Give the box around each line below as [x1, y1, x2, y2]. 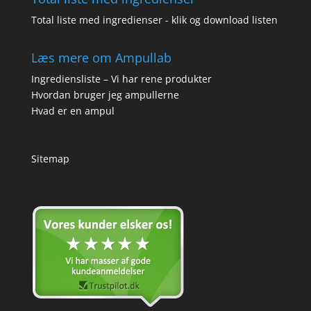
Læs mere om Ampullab [31, 49, 171, 66]
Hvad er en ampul [31, 103, 115, 117]
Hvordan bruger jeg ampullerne [31, 87, 179, 101]
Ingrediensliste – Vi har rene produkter [31, 72, 212, 85]
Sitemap [31, 151, 69, 165]
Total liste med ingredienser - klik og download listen [31, 12, 278, 26]
